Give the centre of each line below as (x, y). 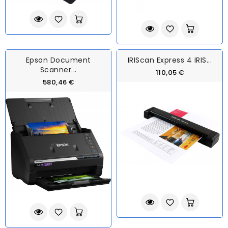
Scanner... (58, 69)
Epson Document (58, 60)
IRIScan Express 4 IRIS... (170, 60)
